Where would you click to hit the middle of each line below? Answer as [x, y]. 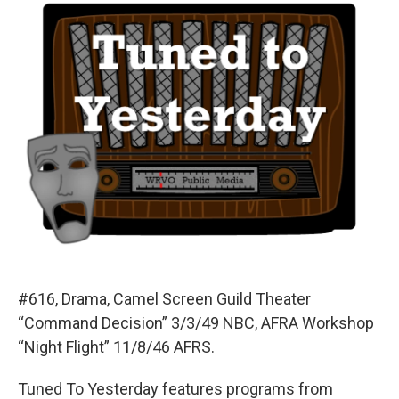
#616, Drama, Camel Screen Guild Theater [164, 299]
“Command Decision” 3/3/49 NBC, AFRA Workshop [196, 323]
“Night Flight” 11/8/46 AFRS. [116, 347]
